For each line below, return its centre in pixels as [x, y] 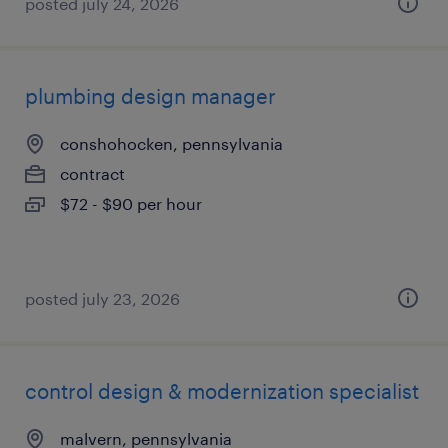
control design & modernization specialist [222, 391]
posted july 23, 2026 [102, 298]
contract [92, 173]
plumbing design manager [150, 96]
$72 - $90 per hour [131, 203]
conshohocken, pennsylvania [171, 143]
